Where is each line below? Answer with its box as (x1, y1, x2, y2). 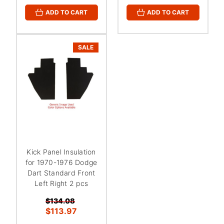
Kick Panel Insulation (26, 147, 96, 156)
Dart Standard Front (27, 168, 95, 177)
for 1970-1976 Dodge (25, 158, 97, 167)
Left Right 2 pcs (34, 179, 88, 188)
